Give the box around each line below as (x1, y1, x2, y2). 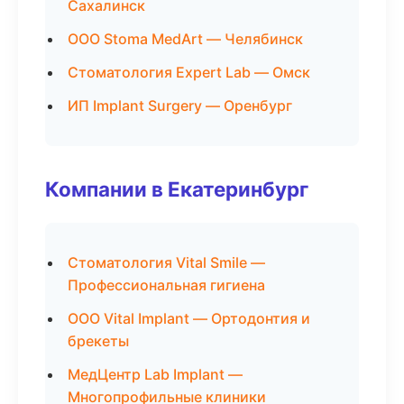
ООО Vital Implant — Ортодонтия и (68, 309, 310, 327)
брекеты (68, 332, 129, 350)
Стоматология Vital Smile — (68, 253, 265, 271)
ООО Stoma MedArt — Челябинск (68, 30, 303, 48)
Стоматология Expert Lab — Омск (68, 63, 310, 81)
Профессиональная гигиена (68, 276, 265, 294)
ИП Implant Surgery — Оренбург (68, 96, 292, 115)
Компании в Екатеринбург (45, 177, 308, 201)
